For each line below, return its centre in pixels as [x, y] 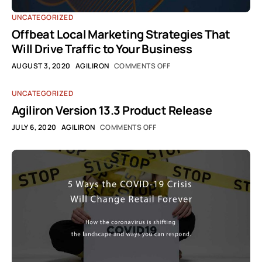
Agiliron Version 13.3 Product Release [112, 110]
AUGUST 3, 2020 [41, 66]
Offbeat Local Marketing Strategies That [121, 34]
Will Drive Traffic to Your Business [102, 49]
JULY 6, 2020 [34, 127]
